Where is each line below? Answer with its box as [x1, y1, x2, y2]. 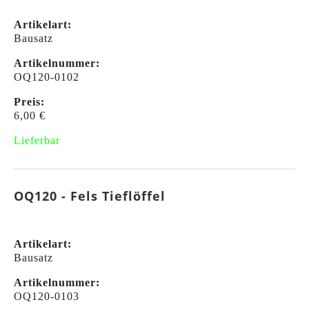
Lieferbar [14, 134, 60, 147]
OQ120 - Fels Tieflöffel [14, 188, 166, 205]
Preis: [14, 96, 45, 108]
